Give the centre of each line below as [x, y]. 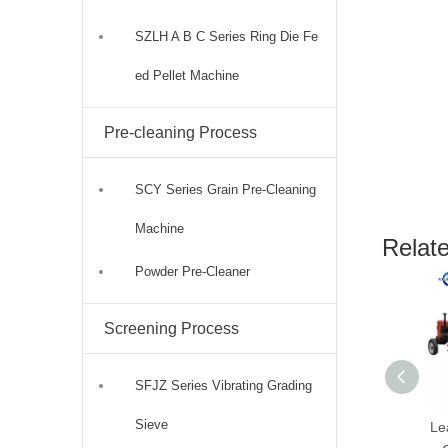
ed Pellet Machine [187, 75]
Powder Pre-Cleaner [192, 271]
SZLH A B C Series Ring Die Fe [226, 36]
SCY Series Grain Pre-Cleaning [225, 189]
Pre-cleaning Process [180, 132]
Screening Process [171, 328]
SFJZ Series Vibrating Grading [223, 385]
